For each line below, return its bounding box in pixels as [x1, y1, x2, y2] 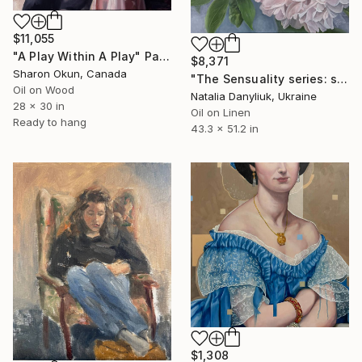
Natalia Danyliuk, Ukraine [191, 89, 317, 103]
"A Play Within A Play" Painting [159, 48, 170, 63]
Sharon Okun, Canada [13, 66, 127, 80]
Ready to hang [13, 115, 86, 128]
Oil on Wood [13, 82, 74, 96]
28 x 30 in [13, 99, 65, 112]
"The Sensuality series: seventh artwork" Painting [337, 71, 348, 86]
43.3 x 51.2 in [191, 121, 259, 135]
